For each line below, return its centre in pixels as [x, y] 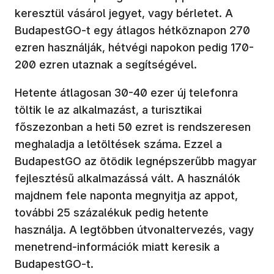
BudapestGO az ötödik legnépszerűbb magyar [136, 161]
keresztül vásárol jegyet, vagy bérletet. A [124, 13]
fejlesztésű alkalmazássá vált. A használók [128, 178]
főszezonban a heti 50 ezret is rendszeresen [133, 127]
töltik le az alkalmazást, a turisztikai [108, 109]
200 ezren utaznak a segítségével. [106, 64]
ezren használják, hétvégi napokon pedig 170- [134, 47]
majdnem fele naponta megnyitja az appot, [126, 195]
